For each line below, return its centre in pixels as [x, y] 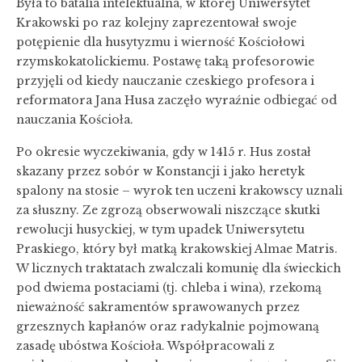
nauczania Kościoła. [75, 119]
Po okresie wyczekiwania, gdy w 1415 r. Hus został [164, 152]
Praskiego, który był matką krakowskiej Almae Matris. [177, 248]
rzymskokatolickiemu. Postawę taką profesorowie [165, 61]
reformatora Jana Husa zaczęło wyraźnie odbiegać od [177, 100]
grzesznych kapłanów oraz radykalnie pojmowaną [168, 326]
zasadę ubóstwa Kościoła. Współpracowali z [145, 345]
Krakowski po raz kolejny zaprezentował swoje [156, 22]
